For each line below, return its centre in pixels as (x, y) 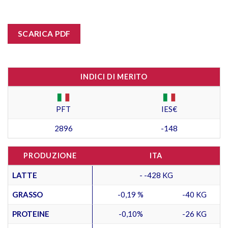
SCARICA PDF (44, 34)
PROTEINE (31, 213)
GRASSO (27, 194)
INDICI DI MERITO (114, 76)
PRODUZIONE (50, 155)
